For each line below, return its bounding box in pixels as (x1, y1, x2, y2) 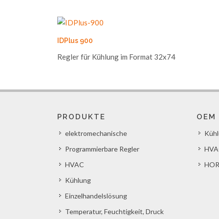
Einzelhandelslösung (65, 192, 127, 200)
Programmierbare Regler (65, 145, 139, 153)
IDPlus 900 (57, 37, 93, 44)
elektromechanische (65, 129, 127, 137)
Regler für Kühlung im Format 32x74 (57, 52, 175, 61)
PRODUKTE (57, 112, 106, 121)
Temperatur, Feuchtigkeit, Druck (65, 207, 164, 216)
